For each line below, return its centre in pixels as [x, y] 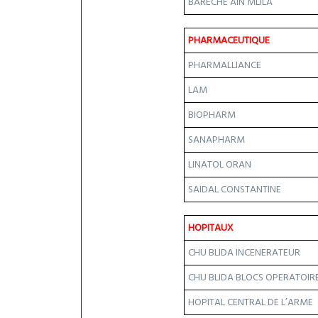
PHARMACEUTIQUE [229, 40]
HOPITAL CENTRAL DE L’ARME [251, 302]
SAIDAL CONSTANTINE [235, 190]
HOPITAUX [211, 228]
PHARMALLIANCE [225, 65]
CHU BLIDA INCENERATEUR [244, 253]
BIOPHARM [212, 115]
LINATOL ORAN [220, 165]
